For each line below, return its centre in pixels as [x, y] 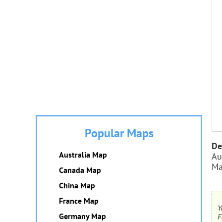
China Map [77, 185]
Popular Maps [119, 133]
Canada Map [80, 170]
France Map [79, 201]
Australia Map [83, 155]
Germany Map [83, 216]
